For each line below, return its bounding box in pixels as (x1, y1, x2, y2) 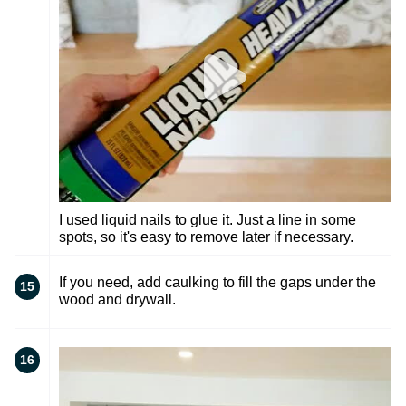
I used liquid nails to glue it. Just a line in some (59, 211, 356, 227)
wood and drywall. (59, 291, 176, 307)
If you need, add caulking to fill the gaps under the (59, 274, 376, 290)
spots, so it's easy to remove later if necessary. (59, 228, 353, 245)
